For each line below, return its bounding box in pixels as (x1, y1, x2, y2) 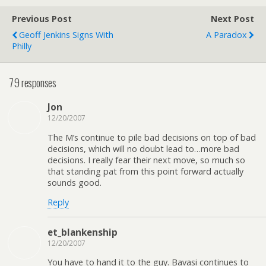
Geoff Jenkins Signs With (19, 29, 113, 40)
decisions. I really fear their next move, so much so (47, 154, 245, 166)
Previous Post (12, 13, 72, 24)
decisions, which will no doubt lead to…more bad (47, 142, 239, 154)
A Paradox (206, 29, 247, 40)
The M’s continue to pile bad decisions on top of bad (47, 131, 256, 143)
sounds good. (47, 176, 102, 188)
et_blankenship (47, 226, 118, 238)
